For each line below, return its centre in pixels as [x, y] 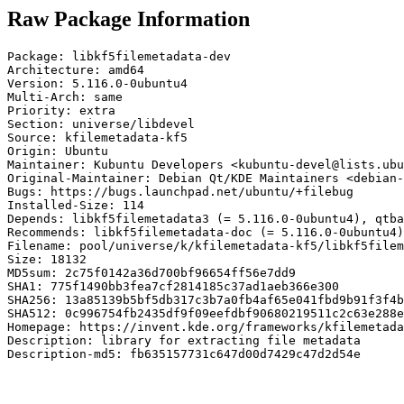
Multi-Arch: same [65, 96]
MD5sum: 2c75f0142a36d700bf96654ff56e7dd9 [151, 272]
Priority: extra [61, 110]
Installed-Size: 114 [76, 205]
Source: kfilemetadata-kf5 [97, 137]
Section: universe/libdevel [101, 124]
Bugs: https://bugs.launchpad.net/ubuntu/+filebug [180, 191]
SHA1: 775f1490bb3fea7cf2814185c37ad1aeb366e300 [173, 286]
